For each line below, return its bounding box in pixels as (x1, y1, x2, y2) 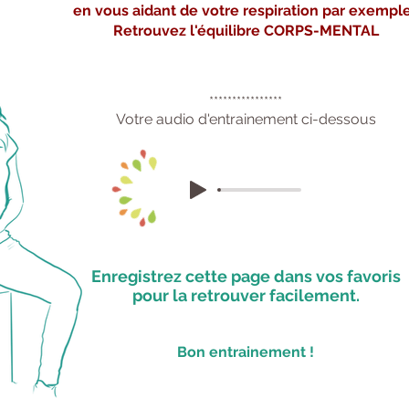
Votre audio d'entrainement (115, 110, 298, 128)
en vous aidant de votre (72, 2, 243, 19)
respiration (242, 2, 319, 19)
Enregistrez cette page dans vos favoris (90, 267, 401, 286)
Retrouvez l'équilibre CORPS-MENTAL (112, 22, 379, 39)
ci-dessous (297, 110, 376, 128)
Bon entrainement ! (177, 343, 314, 361)
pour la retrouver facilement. (131, 286, 360, 305)
